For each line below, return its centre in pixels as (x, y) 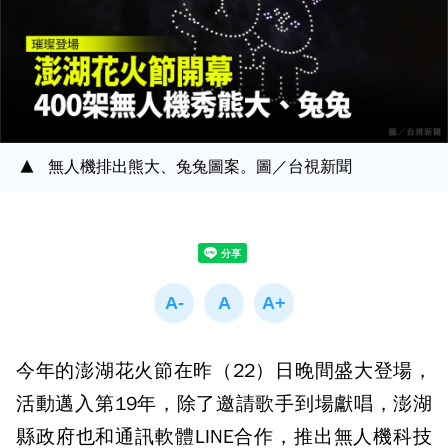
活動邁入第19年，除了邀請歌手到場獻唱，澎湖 (224, 404)
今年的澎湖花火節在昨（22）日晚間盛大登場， (224, 371)
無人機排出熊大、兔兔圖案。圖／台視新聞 (200, 167)
